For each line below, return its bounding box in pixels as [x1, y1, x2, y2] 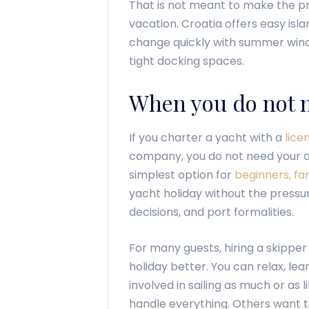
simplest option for [129, 167, 235, 183]
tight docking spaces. [129, 53, 244, 69]
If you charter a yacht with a [129, 130, 285, 146]
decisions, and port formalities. [129, 204, 294, 220]
